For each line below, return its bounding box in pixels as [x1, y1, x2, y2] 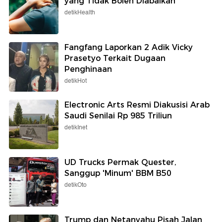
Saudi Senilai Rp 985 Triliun [64, 111, 172, 120]
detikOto [64, 180, 87, 190]
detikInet [64, 122, 87, 132]
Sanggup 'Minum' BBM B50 [64, 168, 171, 178]
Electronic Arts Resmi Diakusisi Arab [64, 100, 210, 110]
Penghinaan [64, 64, 112, 74]
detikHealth [64, 7, 95, 17]
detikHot [64, 76, 87, 86]
